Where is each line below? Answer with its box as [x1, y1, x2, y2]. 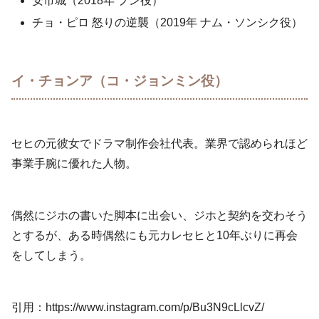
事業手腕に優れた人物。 [11, 157, 137, 170]
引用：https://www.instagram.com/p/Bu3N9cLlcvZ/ [11, 300, 264, 313]
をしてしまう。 [11, 249, 91, 261]
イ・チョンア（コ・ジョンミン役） [11, 73, 228, 89]
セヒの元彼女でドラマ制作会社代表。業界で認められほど [11, 137, 308, 150]
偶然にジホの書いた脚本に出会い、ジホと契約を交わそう [11, 209, 308, 221]
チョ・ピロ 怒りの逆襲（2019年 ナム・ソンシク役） [32, 16, 303, 28]
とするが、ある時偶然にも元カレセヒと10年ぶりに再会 [11, 229, 298, 241]
